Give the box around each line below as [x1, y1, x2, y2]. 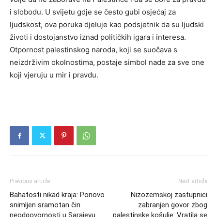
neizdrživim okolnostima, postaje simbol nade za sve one [10, 58, 204, 67]
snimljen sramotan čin [10, 201, 80, 209]
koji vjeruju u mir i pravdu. [10, 70, 98, 79]
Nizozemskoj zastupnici [131, 190, 207, 199]
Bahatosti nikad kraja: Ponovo [10, 190, 105, 199]
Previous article [10, 178, 50, 185]
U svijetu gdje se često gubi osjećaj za [45, 7, 176, 16]
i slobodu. [10, 7, 45, 16]
